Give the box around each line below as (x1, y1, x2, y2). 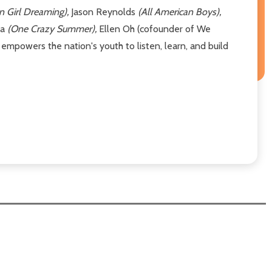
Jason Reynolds (71, 5, 138, 18)
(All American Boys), (138, 5, 221, 18)
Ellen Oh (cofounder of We (99, 22, 211, 35)
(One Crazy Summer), (7, 22, 99, 35)
